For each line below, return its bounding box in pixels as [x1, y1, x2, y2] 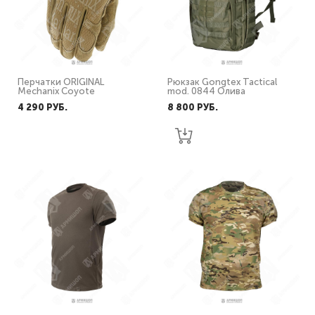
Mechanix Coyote [18, 86, 95, 96]
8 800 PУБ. [167, 102, 218, 112]
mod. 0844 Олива [167, 86, 245, 96]
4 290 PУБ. [18, 102, 67, 112]
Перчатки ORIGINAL [18, 77, 104, 87]
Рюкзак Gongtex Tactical [167, 77, 277, 87]
